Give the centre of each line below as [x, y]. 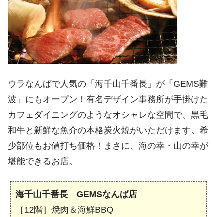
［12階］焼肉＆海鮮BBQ [64, 210]
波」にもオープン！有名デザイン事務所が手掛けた [108, 99]
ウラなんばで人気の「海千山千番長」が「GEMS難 [108, 84]
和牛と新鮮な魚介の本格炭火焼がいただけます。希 [108, 130]
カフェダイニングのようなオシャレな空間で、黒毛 [108, 115]
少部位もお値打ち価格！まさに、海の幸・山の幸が [108, 146]
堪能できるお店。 [43, 161]
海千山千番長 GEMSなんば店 [76, 194]
